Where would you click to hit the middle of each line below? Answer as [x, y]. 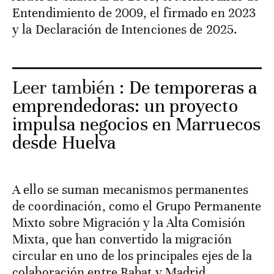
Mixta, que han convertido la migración [122, 239]
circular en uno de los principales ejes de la [132, 256]
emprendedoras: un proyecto [125, 106]
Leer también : [71, 88]
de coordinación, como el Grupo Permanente [137, 206]
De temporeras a [193, 88]
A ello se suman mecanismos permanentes [130, 190]
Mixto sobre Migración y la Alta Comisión [129, 223]
